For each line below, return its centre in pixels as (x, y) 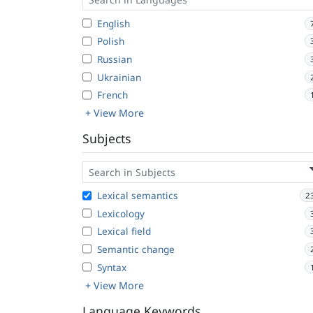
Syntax (112, 267)
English (114, 23)
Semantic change (136, 249)
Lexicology (121, 213)
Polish (111, 41)
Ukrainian (119, 77)
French (112, 95)
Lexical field (124, 231)
